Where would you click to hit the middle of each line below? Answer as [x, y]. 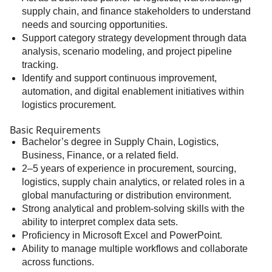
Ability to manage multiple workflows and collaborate [135, 249]
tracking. [40, 65]
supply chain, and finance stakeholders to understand [136, 11]
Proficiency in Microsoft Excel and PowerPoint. [122, 235]
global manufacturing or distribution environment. [127, 195]
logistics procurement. [69, 105]
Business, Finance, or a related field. [100, 155]
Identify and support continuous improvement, [119, 78]
